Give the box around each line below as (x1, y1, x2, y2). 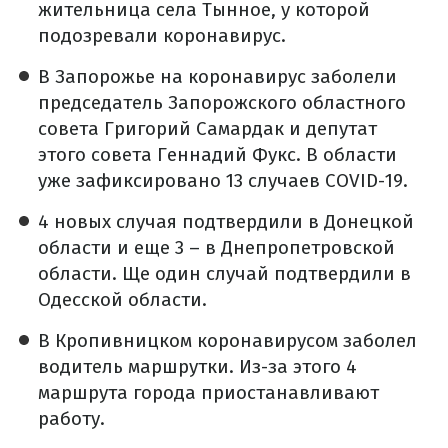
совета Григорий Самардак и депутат (38, 116, 377, 140)
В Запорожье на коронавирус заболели (38, 64, 397, 88)
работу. (38, 406, 105, 430)
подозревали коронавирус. (38, 23, 286, 47)
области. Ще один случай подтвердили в (38, 261, 411, 285)
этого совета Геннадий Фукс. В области (38, 142, 397, 166)
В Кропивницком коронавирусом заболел (38, 328, 417, 352)
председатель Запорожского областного (38, 90, 406, 114)
